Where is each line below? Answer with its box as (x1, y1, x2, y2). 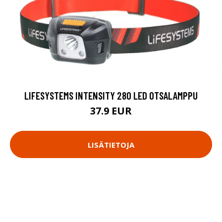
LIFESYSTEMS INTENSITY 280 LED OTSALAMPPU (24, 89, 198, 102)
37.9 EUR (90, 104, 132, 117)
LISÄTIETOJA (88, 139, 134, 150)
